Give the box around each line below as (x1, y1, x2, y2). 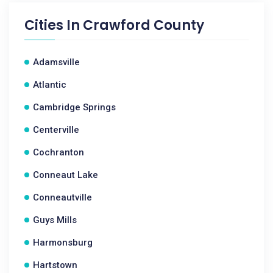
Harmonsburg (33, 237, 93, 248)
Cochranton (33, 147, 84, 158)
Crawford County (83, 16, 204, 35)
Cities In (24, 16, 83, 35)
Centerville (33, 124, 79, 135)
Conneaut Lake (33, 169, 98, 180)
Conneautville (33, 192, 92, 203)
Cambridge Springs (33, 102, 116, 113)
